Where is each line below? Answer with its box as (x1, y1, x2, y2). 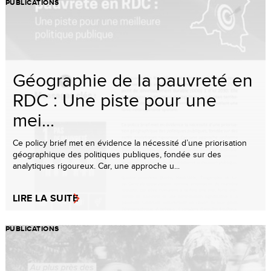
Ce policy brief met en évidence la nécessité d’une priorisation (13, 136, 247, 149)
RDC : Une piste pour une (13, 87, 217, 113)
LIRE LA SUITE (13, 191, 79, 205)
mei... (13, 106, 54, 132)
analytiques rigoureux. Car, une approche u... (13, 159, 180, 172)
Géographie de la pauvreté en (13, 67, 253, 93)
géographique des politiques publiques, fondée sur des (13, 148, 221, 160)
